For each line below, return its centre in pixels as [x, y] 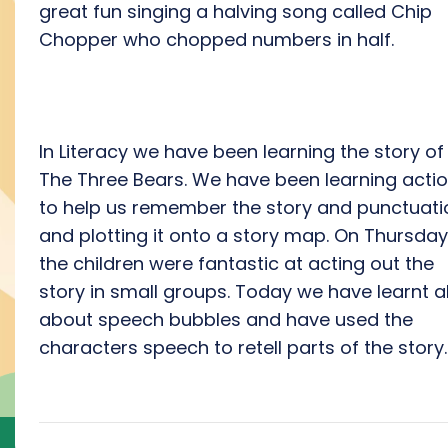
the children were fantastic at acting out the [236, 263]
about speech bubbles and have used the [226, 319]
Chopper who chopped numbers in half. [216, 39]
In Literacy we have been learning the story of [241, 151]
